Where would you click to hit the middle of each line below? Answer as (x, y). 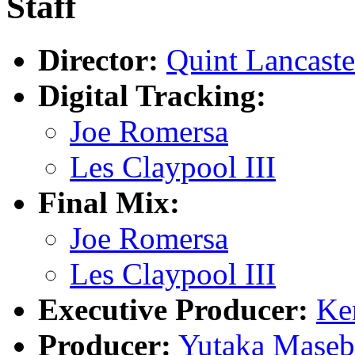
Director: (98, 59)
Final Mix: (109, 202)
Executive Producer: (173, 309)
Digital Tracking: (152, 95)
